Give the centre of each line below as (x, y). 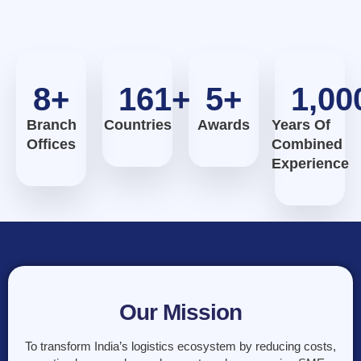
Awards (224, 125)
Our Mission (180, 313)
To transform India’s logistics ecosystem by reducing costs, (180, 346)
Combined (307, 145)
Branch (51, 125)
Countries (137, 125)
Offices (51, 145)
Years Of (301, 125)
